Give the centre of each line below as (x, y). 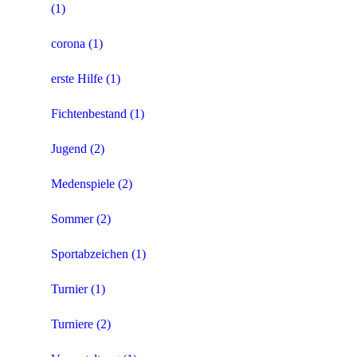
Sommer (72, 219)
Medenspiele (83, 184)
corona (68, 44)
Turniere (72, 324)
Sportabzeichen (90, 254)
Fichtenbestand (89, 114)
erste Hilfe (77, 79)
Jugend (69, 149)
